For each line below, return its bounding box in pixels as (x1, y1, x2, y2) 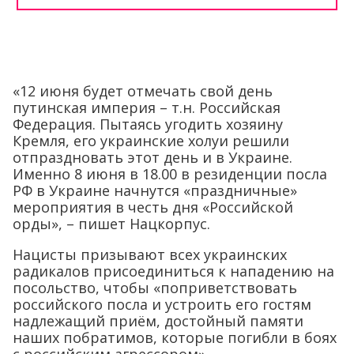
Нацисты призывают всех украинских (13, 244, 287, 264)
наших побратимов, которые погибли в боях (13, 327, 337, 347)
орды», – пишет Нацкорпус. (13, 213, 210, 233)
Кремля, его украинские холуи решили (13, 130, 289, 150)
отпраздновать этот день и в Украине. (13, 147, 292, 167)
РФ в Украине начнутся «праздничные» (13, 180, 297, 200)
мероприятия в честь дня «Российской (13, 197, 293, 217)
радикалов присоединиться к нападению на (13, 261, 334, 281)
